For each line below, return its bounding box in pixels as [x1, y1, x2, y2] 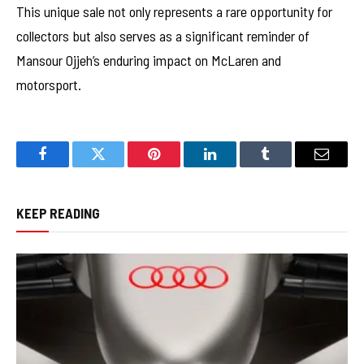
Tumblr [264, 158, 308, 174]
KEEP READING [16, 204, 100, 221]
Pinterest [153, 158, 205, 174]
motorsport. [16, 75, 81, 93]
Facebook [41, 158, 98, 174]
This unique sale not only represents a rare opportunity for [16, 2, 332, 20]
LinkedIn [208, 158, 262, 174]
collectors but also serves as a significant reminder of [16, 26, 310, 45]
